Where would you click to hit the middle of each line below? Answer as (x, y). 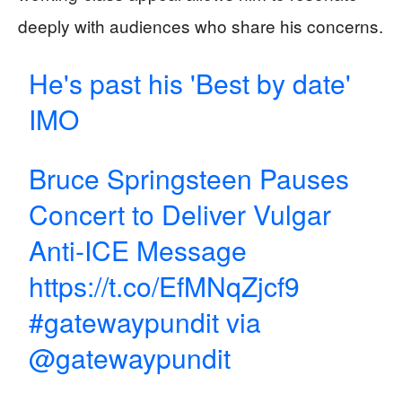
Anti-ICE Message (138, 250)
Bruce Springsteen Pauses (189, 178)
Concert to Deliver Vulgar (180, 214)
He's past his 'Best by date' (190, 83)
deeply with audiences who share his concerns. (201, 26)
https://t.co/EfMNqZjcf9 (165, 286)
